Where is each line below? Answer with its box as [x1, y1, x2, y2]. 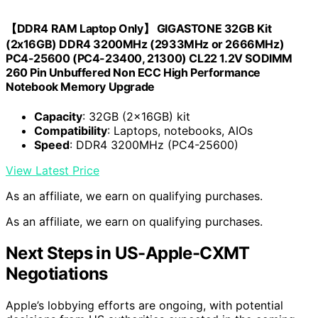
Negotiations [6, 263, 108, 284]
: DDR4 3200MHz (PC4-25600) [70, 137, 238, 152]
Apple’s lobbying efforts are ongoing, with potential [6, 297, 283, 312]
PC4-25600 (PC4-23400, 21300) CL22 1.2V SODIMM [6, 51, 293, 66]
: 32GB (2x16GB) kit [82, 109, 190, 124]
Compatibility [34, 123, 107, 138]
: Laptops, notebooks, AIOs [107, 123, 253, 138]
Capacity [34, 109, 82, 124]
